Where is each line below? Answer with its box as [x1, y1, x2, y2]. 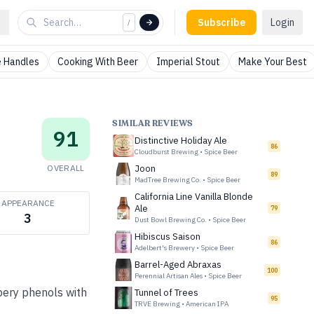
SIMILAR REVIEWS [112, 118, 193, 129]
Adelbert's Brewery [135, 243, 195, 252]
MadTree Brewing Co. [135, 175, 201, 184]
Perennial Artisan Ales [135, 271, 203, 280]
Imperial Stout [156, 55, 220, 68]
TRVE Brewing [135, 299, 180, 308]
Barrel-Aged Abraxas [135, 259, 221, 271]
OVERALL [47, 163, 85, 173]
